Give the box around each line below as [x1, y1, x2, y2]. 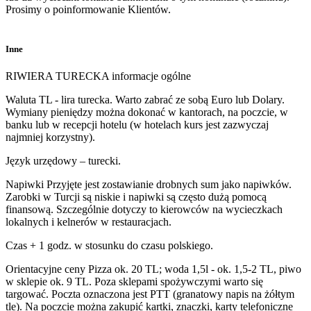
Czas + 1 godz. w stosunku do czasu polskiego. [6, 239, 213, 252]
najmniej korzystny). [6, 131, 95, 144]
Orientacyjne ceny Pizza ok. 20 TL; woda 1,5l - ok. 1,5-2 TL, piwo [6, 263, 301, 276]
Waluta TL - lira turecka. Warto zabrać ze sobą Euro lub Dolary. [6, 94, 285, 106]
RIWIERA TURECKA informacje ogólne [6, 70, 191, 83]
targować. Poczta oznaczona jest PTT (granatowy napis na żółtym [6, 288, 294, 301]
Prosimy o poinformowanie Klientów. [6, 3, 171, 15]
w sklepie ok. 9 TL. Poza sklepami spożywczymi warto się [6, 276, 263, 288]
